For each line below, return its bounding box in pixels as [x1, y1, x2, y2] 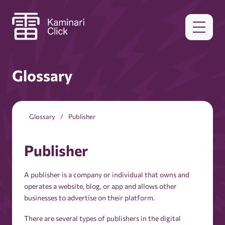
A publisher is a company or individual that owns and [24, 170, 189, 179]
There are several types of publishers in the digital [24, 213, 181, 222]
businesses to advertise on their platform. [24, 193, 155, 202]
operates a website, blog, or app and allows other [24, 181, 177, 190]
